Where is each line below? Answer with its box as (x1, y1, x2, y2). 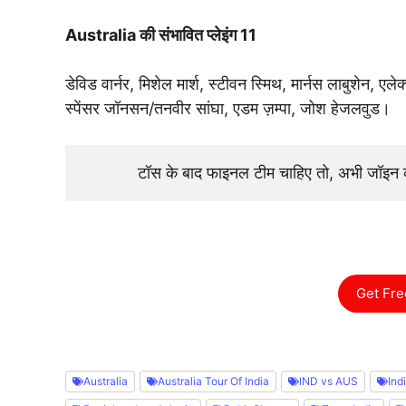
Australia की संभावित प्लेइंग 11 (65, 24, 256, 44)
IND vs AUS (299, 373, 358, 388)
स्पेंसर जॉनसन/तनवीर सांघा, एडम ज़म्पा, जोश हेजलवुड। (65, 98, 391, 118)
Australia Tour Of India (158, 373, 269, 388)
